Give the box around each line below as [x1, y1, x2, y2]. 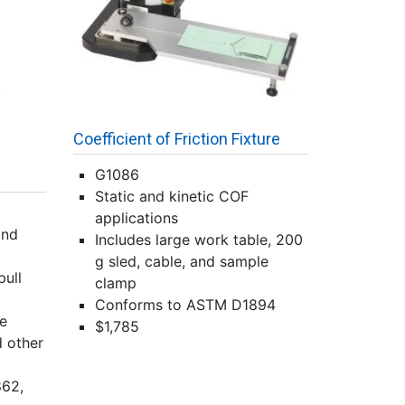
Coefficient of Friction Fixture [73, 129, 280, 148]
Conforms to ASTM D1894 [95, 296, 276, 314]
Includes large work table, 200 [95, 231, 303, 249]
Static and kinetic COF [95, 187, 249, 205]
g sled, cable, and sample [95, 252, 268, 270]
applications [95, 209, 178, 227]
